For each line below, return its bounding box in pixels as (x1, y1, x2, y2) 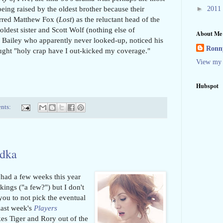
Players (34, 204, 57, 213)
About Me (196, 29, 222, 38)
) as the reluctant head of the (72, 15, 160, 24)
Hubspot (196, 82, 219, 91)
